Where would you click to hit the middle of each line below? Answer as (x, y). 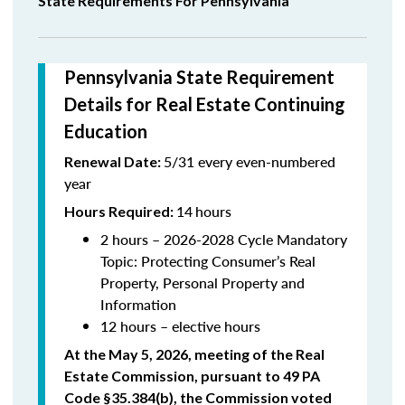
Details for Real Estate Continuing (205, 104)
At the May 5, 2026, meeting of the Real (194, 354)
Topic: (121, 261)
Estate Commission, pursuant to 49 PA (192, 376)
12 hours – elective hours (180, 326)
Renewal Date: (114, 161)
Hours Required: (120, 211)
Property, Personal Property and (202, 283)
